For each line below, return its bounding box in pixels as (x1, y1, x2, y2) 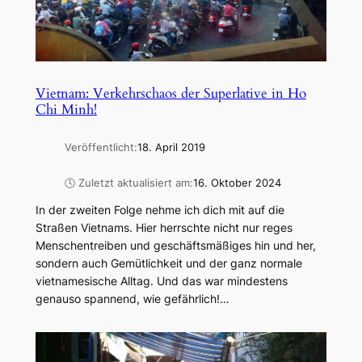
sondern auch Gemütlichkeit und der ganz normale (35, 256, 302, 271)
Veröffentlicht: (64, 141, 137, 154)
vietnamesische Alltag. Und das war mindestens (35, 274, 288, 288)
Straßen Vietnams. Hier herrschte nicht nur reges (35, 221, 293, 235)
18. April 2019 (137, 141, 205, 154)
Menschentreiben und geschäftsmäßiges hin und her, (35, 238, 316, 253)
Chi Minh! (35, 99, 97, 119)
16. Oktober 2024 (192, 177, 281, 190)
